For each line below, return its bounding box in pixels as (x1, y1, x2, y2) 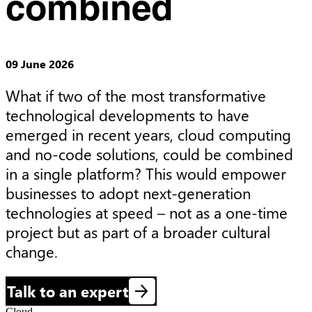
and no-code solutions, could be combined (6, 143, 293, 164)
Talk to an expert (6, 280, 129, 302)
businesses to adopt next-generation (6, 182, 251, 203)
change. (6, 240, 58, 262)
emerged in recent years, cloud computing (6, 123, 291, 145)
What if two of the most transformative (6, 84, 266, 106)
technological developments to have (6, 104, 249, 125)
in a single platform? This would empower (6, 162, 286, 184)
